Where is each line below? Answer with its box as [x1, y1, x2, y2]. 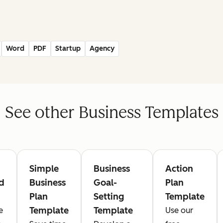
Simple [29, 163, 59, 174]
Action [165, 163, 193, 174]
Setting [94, 191, 124, 202]
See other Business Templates [4, 103, 219, 122]
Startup [55, 44, 81, 53]
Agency [90, 44, 114, 53]
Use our [165, 205, 193, 215]
